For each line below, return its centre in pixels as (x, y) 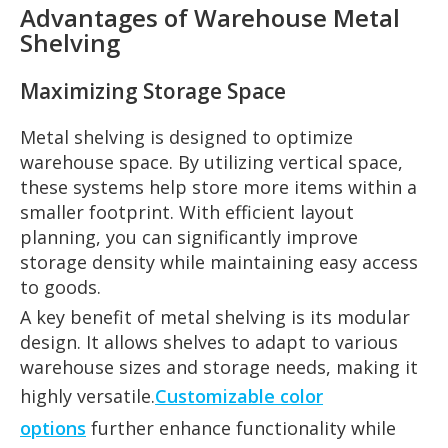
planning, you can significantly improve (189, 236)
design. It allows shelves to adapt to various (209, 341)
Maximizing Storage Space (153, 90)
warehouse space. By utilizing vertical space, (211, 161)
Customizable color (239, 395)
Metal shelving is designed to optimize (186, 136)
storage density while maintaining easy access (219, 261)
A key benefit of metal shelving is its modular (215, 316)
